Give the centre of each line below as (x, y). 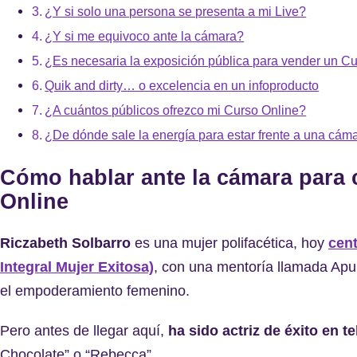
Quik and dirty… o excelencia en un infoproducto (182, 86)
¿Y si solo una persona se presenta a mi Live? (176, 12)
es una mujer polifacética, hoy (231, 243)
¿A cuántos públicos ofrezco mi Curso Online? (176, 110)
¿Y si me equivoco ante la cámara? (145, 36)
